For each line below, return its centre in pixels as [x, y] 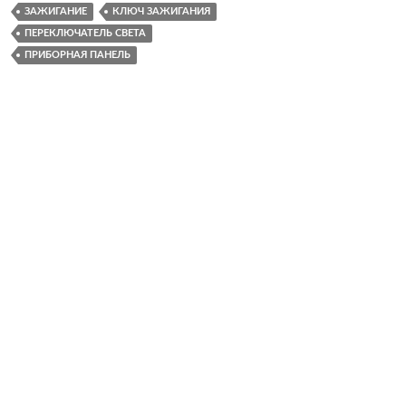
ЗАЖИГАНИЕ [56, 11]
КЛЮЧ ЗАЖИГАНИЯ [161, 11]
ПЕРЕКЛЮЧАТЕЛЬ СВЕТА [85, 33]
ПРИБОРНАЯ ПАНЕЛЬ [77, 54]
